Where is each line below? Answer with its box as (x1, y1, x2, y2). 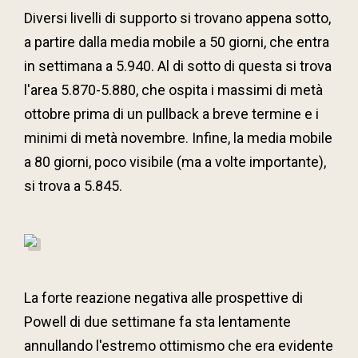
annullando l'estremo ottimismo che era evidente (24, 336, 333, 354)
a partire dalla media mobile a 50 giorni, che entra (24, 33, 329, 50)
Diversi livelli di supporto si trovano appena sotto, (24, 9, 331, 26)
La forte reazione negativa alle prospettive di (24, 288, 303, 306)
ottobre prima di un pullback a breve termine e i (24, 105, 319, 122)
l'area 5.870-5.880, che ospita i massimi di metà (24, 81, 323, 98)
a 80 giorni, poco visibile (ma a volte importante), (24, 153, 326, 170)
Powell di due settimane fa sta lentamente (24, 312, 291, 330)
